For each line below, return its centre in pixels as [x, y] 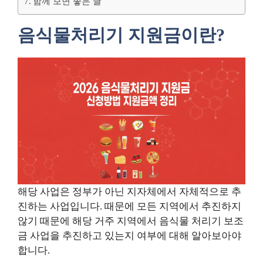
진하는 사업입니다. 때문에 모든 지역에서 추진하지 [129, 207]
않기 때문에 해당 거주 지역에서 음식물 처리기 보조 [131, 221]
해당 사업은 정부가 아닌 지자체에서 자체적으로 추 [129, 192]
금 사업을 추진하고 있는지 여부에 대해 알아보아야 [129, 236]
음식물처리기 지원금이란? [121, 35]
